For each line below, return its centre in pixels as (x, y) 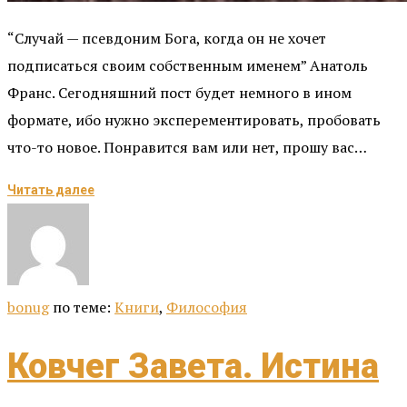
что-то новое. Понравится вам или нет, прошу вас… (187, 147)
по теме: (84, 307)
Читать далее (51, 189)
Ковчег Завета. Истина (193, 367)
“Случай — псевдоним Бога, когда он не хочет (167, 38)
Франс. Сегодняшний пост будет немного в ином (179, 92)
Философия (207, 307)
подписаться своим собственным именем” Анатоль (188, 65)
